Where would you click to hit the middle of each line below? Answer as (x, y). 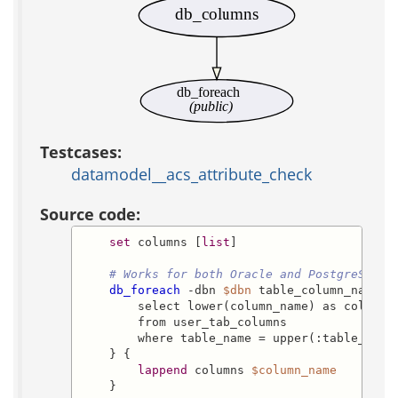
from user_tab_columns (183, 322)
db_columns (217, 14)
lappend (162, 370)
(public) (211, 106)
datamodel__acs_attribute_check (191, 174)
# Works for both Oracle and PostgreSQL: (247, 275)
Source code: (90, 214)
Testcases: (81, 151)
